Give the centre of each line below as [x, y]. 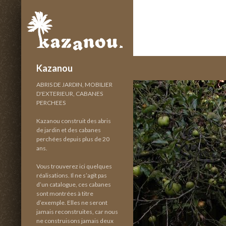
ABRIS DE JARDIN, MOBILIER [74, 84]
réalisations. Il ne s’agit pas [72, 175]
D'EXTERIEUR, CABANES [70, 94]
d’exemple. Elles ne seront [72, 203]
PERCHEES [51, 103]
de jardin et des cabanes [69, 130]
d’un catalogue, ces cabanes [74, 184]
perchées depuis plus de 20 [73, 139]
